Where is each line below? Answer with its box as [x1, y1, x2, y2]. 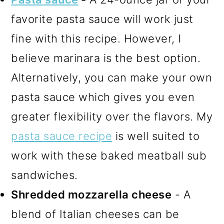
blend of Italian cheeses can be [11, 207, 179, 220]
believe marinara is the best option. [11, 51, 201, 64]
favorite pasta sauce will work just [11, 12, 193, 25]
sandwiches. [11, 168, 78, 181]
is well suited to [112, 129, 200, 142]
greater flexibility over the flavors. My [11, 109, 213, 123]
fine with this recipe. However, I [11, 31, 181, 45]
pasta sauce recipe [11, 129, 112, 142]
